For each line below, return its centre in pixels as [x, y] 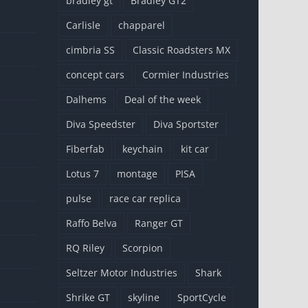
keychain [143, 148]
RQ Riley [85, 247]
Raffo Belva [91, 223]
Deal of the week [163, 99]
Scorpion [143, 247]
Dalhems [86, 99]
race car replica [145, 198]
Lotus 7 [82, 173]
